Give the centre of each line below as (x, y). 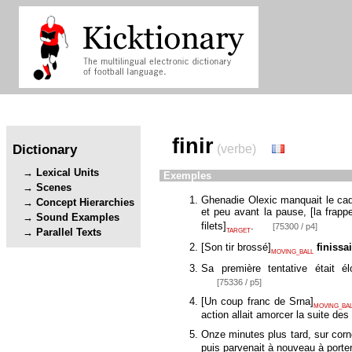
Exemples (187, 176)
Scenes (54, 188)
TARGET (238, 230)
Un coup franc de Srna (258, 301)
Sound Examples (78, 218)
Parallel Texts (69, 233)
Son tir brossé (236, 247)
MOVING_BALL (292, 251)
